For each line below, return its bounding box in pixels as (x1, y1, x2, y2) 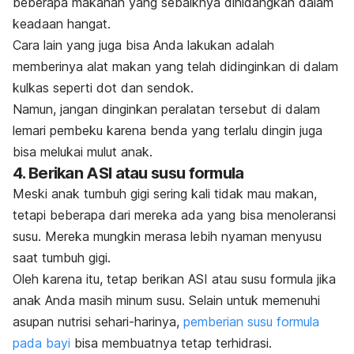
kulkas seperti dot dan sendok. (13, 79, 194, 96)
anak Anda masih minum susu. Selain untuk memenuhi (13, 292, 320, 308)
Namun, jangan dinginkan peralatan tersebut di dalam (13, 100, 320, 117)
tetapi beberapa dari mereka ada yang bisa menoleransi (13, 206, 336, 223)
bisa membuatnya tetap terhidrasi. (70, 334, 272, 351)
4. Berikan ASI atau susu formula (13, 163, 244, 183)
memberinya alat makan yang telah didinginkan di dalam (13, 58, 338, 74)
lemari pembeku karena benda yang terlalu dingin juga (13, 122, 322, 138)
